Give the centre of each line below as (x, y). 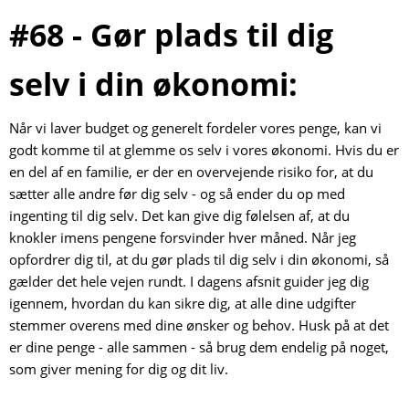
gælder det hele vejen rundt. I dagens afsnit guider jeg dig (189, 281)
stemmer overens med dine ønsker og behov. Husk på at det (199, 325)
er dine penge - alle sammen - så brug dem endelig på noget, (199, 346)
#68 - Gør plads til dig (171, 34)
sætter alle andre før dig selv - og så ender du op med (177, 193)
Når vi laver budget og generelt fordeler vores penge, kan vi (195, 127)
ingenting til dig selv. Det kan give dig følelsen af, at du (179, 215)
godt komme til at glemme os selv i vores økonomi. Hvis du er (204, 149)
